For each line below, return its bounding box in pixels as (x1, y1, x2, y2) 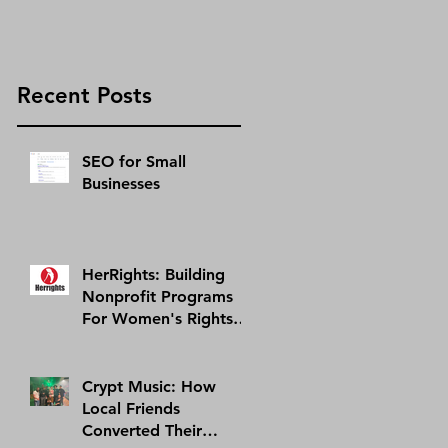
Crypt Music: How (82, 376, 216, 396)
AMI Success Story (82, 352, 219, 372)
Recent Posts (17, 81, 152, 109)
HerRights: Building (82, 264, 225, 284)
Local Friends (82, 398, 180, 418)
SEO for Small (82, 151, 186, 171)
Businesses (82, 173, 160, 193)
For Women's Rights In (82, 308, 251, 328)
